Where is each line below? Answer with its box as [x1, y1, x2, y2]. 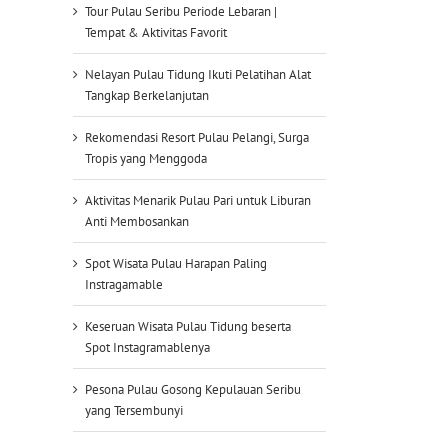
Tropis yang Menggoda [85, 149, 207, 167]
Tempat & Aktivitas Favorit [85, 23, 227, 41]
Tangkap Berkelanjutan [85, 86, 209, 104]
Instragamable [85, 275, 163, 293]
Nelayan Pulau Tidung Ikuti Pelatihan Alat [85, 65, 311, 83]
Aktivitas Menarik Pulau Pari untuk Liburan [85, 191, 311, 209]
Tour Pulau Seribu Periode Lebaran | [85, 2, 277, 20]
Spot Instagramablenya [85, 338, 210, 356]
